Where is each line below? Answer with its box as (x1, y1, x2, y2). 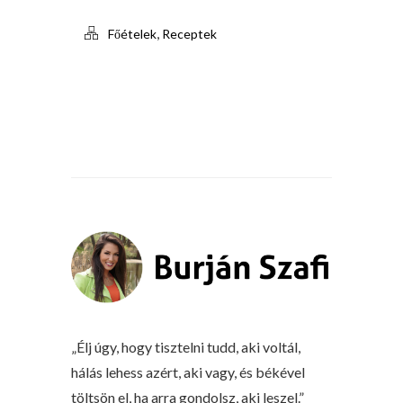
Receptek (162, 26, 217, 42)
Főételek (108, 26, 157, 42)
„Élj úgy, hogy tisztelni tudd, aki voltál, (71, 338, 300, 356)
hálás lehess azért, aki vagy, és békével (71, 363, 305, 381)
